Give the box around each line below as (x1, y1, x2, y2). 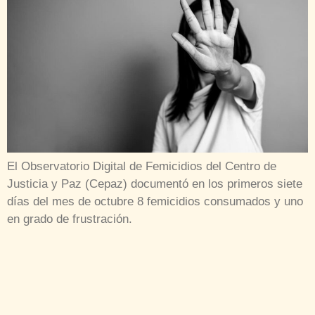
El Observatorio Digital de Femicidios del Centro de (7, 160, 276, 174)
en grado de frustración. (7, 212, 132, 226)
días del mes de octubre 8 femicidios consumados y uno (7, 195, 303, 209)
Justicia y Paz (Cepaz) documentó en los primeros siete (7, 177, 302, 191)
